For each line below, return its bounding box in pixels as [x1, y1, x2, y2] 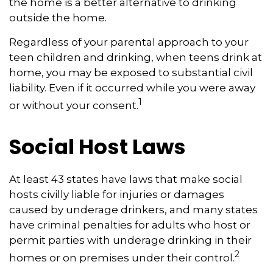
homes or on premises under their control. [9, 251, 235, 264]
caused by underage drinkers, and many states [9, 203, 258, 216]
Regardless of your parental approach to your [9, 36, 249, 48]
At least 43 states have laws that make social [9, 172, 243, 185]
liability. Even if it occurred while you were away [9, 82, 255, 94]
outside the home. [9, 12, 107, 24]
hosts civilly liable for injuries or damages [9, 188, 224, 200]
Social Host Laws [9, 132, 186, 161]
